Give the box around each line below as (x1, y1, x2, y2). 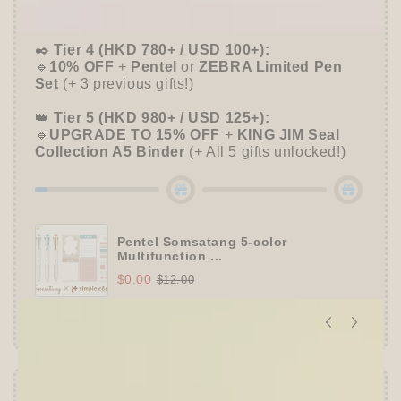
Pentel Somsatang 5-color (116, 234, 287, 249)
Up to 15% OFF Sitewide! (46, 8, 217, 24)
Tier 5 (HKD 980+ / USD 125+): (49, 110, 270, 126)
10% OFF (49, 59, 119, 75)
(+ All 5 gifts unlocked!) (184, 144, 346, 160)
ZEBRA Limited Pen (199, 59, 343, 75)
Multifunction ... (116, 248, 223, 263)
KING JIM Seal (236, 127, 340, 143)
